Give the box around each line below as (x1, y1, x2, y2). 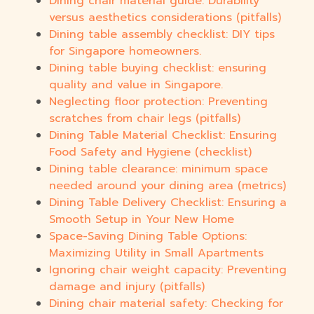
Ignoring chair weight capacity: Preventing (49, 261, 287, 279)
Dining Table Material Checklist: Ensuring (49, 127, 277, 144)
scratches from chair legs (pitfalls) (49, 110, 240, 128)
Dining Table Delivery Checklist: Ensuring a (49, 194, 287, 212)
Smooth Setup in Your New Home (49, 211, 234, 228)
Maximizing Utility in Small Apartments (49, 245, 264, 262)
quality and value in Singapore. (49, 76, 223, 94)
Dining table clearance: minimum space (49, 161, 268, 178)
